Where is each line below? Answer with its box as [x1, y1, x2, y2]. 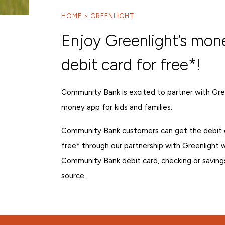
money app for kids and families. [61, 102, 172, 112]
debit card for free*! [61, 55, 201, 74]
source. [61, 171, 86, 180]
